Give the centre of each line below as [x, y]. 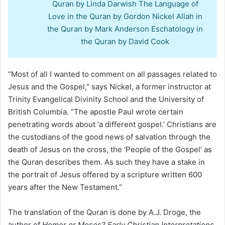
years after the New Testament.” [65, 187]
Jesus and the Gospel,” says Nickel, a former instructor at [109, 86]
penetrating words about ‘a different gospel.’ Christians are [112, 124]
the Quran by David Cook [125, 41]
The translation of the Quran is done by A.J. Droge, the [104, 212]
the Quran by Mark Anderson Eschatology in [125, 29]
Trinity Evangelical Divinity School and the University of [106, 99]
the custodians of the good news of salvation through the [109, 137]
